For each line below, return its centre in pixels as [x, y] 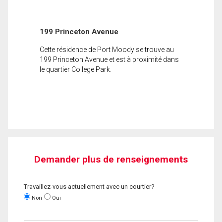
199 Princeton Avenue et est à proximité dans [109, 59]
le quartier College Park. [76, 69]
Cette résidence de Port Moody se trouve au [107, 49]
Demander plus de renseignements [111, 159]
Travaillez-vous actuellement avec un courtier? [89, 186]
